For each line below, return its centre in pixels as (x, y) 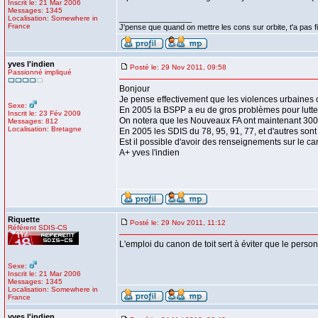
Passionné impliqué (40, 72)
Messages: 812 (33, 121)
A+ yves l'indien (149, 153)
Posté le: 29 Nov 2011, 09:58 (178, 67)
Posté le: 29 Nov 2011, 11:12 (178, 223)
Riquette (24, 219)
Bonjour (135, 89)
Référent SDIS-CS (38, 227)
